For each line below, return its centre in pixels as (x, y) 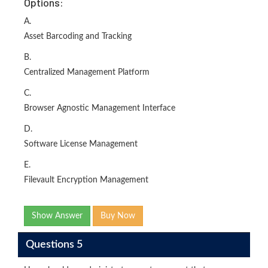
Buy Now (118, 216)
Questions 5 (54, 244)
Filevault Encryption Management (86, 180)
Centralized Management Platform (87, 72)
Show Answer (57, 216)
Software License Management (81, 144)
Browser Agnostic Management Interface (100, 108)
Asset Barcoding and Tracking (78, 36)
